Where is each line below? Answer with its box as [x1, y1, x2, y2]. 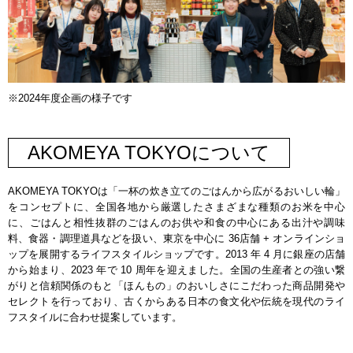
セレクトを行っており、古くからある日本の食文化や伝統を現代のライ [8, 295, 345, 308]
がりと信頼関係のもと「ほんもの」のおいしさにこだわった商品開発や [8, 280, 345, 292]
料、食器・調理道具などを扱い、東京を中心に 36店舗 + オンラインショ [8, 232, 345, 245]
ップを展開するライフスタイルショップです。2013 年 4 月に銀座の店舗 [8, 248, 345, 261]
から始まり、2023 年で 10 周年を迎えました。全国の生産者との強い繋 [8, 264, 345, 277]
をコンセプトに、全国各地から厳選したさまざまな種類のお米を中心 [8, 201, 345, 214]
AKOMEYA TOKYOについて [28, 142, 270, 164]
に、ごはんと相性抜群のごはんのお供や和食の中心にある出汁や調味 [8, 217, 345, 229]
